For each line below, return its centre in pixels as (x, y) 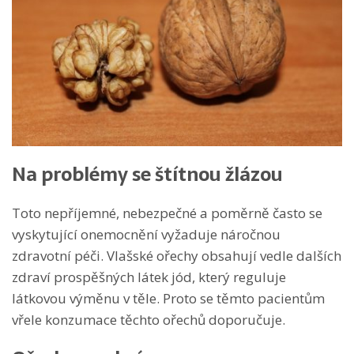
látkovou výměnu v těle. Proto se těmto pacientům (168, 299)
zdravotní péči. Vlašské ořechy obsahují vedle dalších (177, 256)
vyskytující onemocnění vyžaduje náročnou (146, 235)
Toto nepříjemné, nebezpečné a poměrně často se (167, 213)
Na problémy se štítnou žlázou (147, 175)
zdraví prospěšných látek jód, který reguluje (149, 277)
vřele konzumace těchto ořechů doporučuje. (149, 320)
